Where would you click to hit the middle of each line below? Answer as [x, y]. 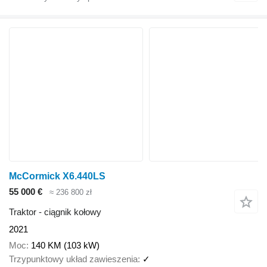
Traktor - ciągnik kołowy [55, 212]
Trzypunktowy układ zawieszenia [73, 259]
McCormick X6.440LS [57, 176]
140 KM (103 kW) [65, 245]
